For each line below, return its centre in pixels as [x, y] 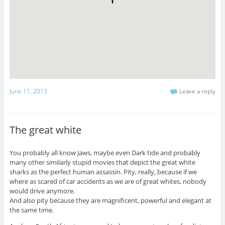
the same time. [31, 210]
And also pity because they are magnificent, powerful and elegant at [110, 200]
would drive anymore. [42, 191]
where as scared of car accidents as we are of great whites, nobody [108, 181]
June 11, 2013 [28, 91]
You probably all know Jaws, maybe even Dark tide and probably [105, 152]
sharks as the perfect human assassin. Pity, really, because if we [103, 172]
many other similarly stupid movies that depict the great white [102, 162]
